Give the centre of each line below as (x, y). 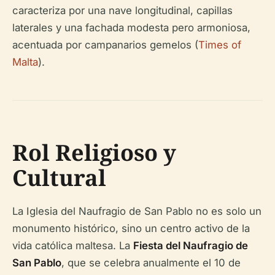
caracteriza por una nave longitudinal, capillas (122, 10)
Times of (220, 45)
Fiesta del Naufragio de (191, 245)
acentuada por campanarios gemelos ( (105, 45)
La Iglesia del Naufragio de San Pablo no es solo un (137, 211)
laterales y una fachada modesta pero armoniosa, (131, 27)
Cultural (59, 177)
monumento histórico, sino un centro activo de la (131, 228)
